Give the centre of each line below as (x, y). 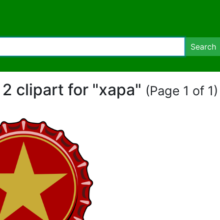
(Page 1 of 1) (181, 91)
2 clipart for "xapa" (74, 90)
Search (203, 47)
